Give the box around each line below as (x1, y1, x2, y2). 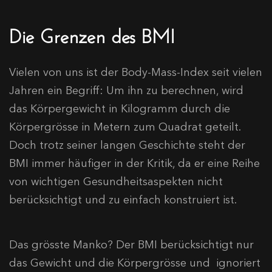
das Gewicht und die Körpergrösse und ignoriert (9, 256, 260, 270)
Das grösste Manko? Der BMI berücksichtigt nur (9, 238, 254, 252)
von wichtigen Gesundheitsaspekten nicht (9, 175, 223, 189)
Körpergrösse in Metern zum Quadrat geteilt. (9, 120, 240, 134)
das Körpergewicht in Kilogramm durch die (9, 102, 230, 116)
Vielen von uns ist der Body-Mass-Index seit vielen (9, 66, 262, 80)
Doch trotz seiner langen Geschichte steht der (9, 138, 245, 152)
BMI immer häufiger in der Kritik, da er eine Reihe (9, 157, 260, 171)
